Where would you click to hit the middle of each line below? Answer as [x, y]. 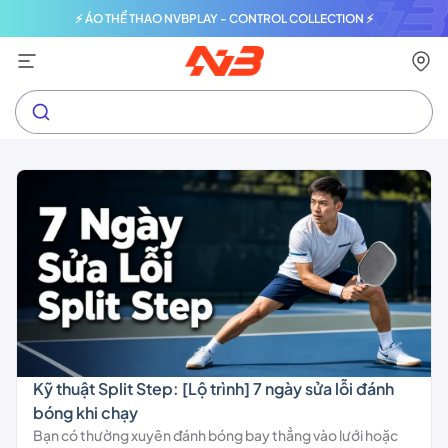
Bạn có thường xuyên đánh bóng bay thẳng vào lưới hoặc [215, 435]
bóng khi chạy [85, 412]
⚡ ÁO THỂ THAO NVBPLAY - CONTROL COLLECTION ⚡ [224, 18]
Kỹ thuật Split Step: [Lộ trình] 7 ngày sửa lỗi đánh [213, 388]
